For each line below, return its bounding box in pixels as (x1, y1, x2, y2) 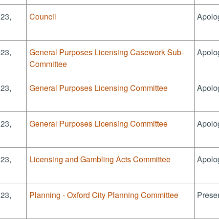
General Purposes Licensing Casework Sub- (29, 46, 184, 58)
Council (29, 11, 57, 22)
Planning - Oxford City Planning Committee (29, 189, 179, 200)
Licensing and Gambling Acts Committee (29, 153, 171, 165)
